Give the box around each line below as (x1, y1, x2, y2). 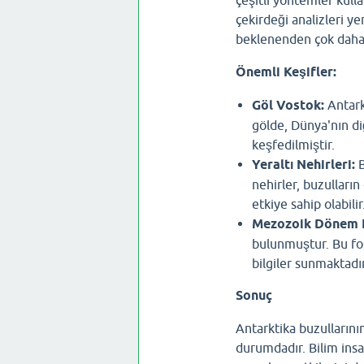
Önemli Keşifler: (235, 63, 336, 80)
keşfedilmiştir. (251, 136, 335, 152)
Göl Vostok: (251, 97, 324, 113)
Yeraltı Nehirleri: (251, 156, 355, 172)
